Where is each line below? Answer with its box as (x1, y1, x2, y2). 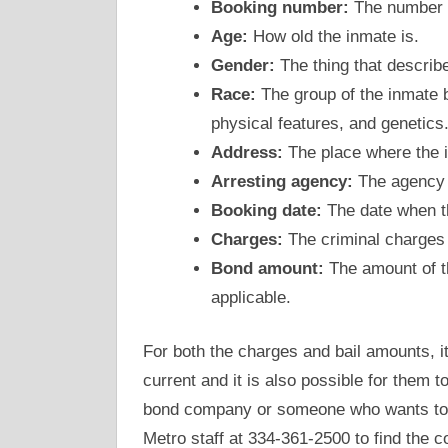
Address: (210, 142, 283, 162)
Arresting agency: (210, 171, 353, 191)
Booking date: (210, 200, 322, 220)
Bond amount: (210, 258, 324, 278)
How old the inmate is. (247, 26, 419, 46)
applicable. (210, 287, 291, 307)
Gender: (210, 55, 275, 75)
